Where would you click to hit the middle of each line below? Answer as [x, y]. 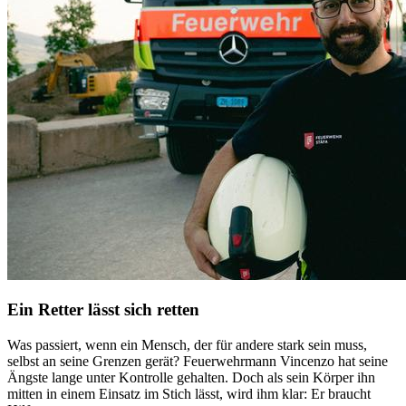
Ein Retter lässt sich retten [103, 310]
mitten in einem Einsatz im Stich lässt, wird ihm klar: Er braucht [189, 394]
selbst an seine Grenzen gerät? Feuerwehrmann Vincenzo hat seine [198, 361]
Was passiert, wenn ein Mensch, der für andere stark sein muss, [187, 345]
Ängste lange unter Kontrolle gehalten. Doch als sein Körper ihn [191, 377]
